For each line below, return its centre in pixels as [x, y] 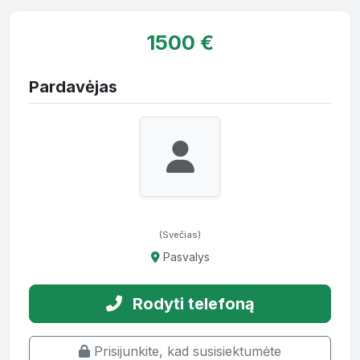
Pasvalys [184, 257]
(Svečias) [180, 235]
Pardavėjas [73, 87]
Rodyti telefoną [191, 304]
